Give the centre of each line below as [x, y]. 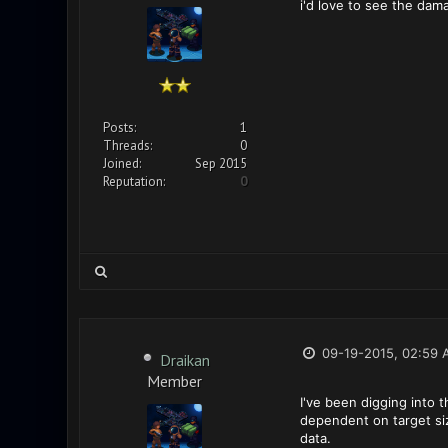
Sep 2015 [220, 163]
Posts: [119, 127]
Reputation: [133, 181]
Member [174, 379]
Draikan [184, 360]
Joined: [121, 163]
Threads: [127, 145]
